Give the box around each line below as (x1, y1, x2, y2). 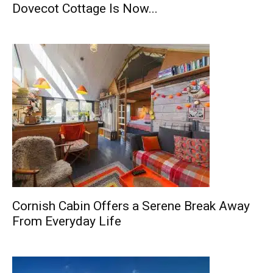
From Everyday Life (12, 214, 121, 229)
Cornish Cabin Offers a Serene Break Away (12, 199, 250, 213)
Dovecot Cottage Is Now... (12, 1, 158, 16)
